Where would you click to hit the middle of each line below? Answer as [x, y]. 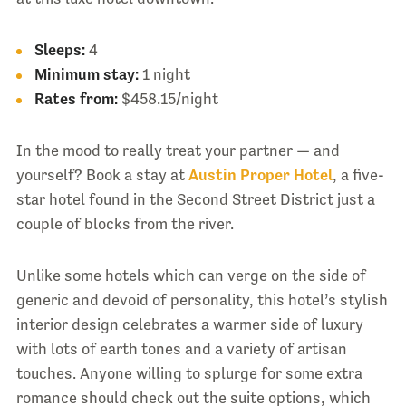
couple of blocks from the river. [125, 223]
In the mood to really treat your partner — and [178, 150]
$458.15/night [168, 98]
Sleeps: [59, 49]
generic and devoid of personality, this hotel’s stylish [202, 300]
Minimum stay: [86, 74]
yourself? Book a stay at [102, 174]
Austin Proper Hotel [260, 174]
